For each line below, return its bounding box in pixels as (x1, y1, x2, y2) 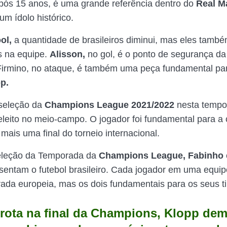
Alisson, (50, 49, 85, 59)
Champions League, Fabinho (99, 150, 223, 161)
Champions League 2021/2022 (45, 100, 174, 110)
